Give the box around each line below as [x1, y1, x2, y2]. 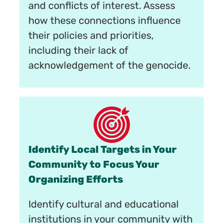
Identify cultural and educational [28, 200, 179, 211]
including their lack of [28, 46, 129, 56]
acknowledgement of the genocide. [28, 61, 191, 71]
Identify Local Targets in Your [28, 145, 177, 156]
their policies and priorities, [28, 31, 154, 41]
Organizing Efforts [28, 175, 123, 186]
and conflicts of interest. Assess [28, 1, 176, 11]
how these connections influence [28, 16, 181, 26]
